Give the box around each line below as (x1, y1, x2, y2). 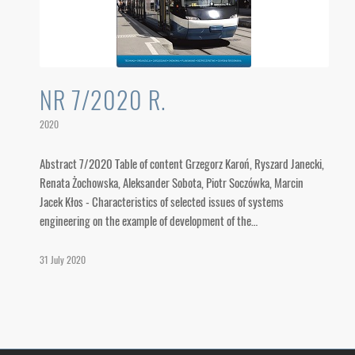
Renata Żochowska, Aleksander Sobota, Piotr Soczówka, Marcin (40, 174, 303, 191)
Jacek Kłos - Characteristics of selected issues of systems (40, 193, 284, 210)
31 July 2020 (40, 253, 86, 267)
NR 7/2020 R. (40, 82, 166, 117)
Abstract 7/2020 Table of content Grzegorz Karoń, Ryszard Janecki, (40, 155, 324, 172)
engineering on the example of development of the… (40, 212, 258, 229)
